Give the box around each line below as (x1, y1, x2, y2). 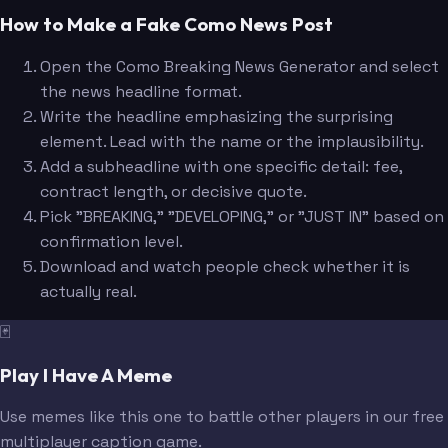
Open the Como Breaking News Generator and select (40, 56, 439, 77)
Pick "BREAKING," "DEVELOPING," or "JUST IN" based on (40, 206, 444, 227)
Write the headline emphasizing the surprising (40, 106, 393, 127)
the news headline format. (40, 81, 242, 102)
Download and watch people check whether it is (40, 256, 410, 277)
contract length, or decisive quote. (40, 181, 307, 202)
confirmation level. (40, 231, 183, 252)
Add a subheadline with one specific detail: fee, (40, 156, 402, 177)
